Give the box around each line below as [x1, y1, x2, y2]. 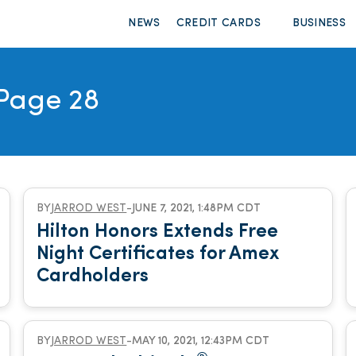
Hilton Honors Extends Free [37, 222, 279, 242]
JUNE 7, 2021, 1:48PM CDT [132, 203, 261, 215]
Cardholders [37, 267, 149, 286]
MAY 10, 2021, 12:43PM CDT [132, 335, 270, 347]
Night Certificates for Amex [37, 245, 280, 264]
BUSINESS [292, 17, 346, 29]
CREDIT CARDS [176, 17, 261, 29]
